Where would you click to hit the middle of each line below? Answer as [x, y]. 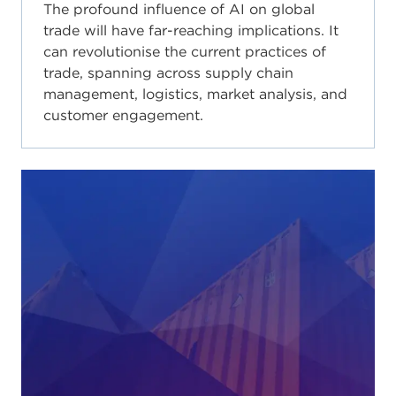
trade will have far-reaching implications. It [191, 30]
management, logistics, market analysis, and [195, 94]
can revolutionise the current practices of [185, 52]
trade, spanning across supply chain [168, 73]
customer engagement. [123, 115]
